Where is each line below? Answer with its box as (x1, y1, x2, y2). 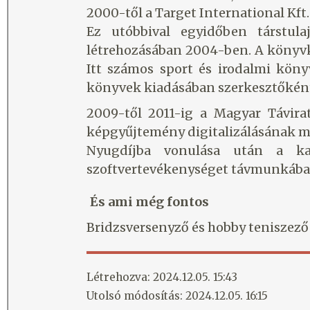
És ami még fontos (89, 194, 209, 210)
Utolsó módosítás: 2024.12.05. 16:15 (86, 289, 268, 303)
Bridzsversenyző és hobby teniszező (86, 219, 309, 236)
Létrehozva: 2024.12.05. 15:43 (86, 271, 237, 284)
